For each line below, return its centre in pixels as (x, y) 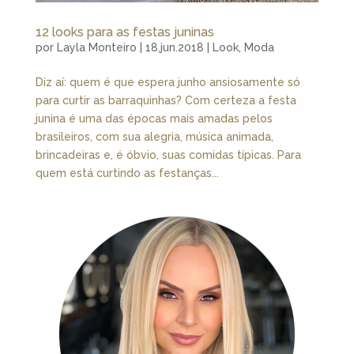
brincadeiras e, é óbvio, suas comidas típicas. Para (168, 155)
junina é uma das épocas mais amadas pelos (154, 119)
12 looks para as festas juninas (124, 32)
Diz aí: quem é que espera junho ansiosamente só (168, 83)
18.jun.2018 (174, 48)
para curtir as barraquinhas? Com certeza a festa (166, 101)
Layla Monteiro (96, 48)
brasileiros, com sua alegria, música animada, (154, 137)
